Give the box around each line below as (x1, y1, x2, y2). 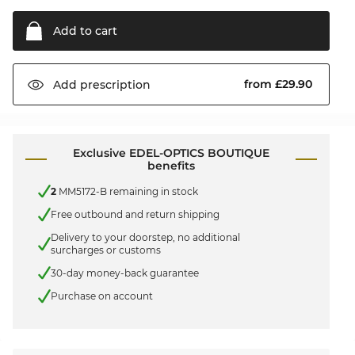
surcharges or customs (51, 243, 161, 256)
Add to (53, 24, 92, 39)
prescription (77, 77, 151, 92)
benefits (147, 158, 195, 174)
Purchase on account (51, 290, 153, 303)
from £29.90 (244, 77, 315, 92)
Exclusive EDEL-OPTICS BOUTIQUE (72, 146, 269, 161)
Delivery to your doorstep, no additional (51, 231, 240, 243)
